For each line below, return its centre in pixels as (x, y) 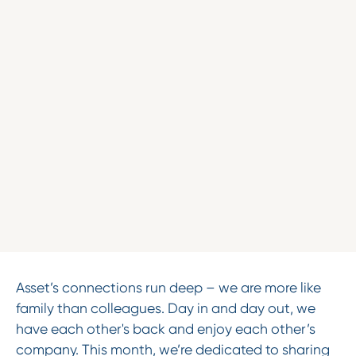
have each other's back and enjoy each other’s (165, 329)
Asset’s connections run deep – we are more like (168, 287)
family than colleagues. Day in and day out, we (165, 308)
